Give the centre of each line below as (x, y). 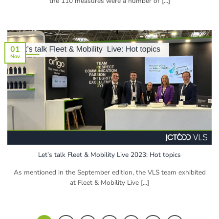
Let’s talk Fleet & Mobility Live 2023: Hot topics (109, 155)
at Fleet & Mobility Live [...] (109, 183)
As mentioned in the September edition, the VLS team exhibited (109, 173)
